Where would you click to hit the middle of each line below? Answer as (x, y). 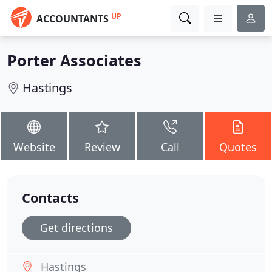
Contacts (50, 198)
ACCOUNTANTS (73, 19)
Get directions (76, 228)
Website (34, 147)
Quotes (238, 147)
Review (102, 147)
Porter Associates (74, 60)
